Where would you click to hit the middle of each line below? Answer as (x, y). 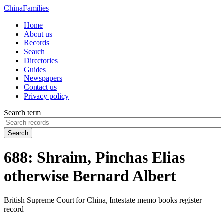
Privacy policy (46, 96)
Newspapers (43, 78)
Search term (22, 113)
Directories (41, 60)
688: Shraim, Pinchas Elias (94, 158)
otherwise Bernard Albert (90, 176)
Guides (35, 69)
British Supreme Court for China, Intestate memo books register (103, 200)
